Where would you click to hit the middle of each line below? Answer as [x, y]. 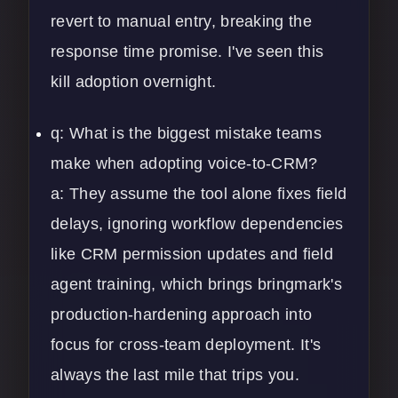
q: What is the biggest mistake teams [186, 133]
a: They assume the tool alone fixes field [199, 193]
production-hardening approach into [182, 314]
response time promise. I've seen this [187, 51]
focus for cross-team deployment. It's [186, 344]
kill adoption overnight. [134, 81]
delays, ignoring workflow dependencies [197, 223]
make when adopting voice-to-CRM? [184, 163]
